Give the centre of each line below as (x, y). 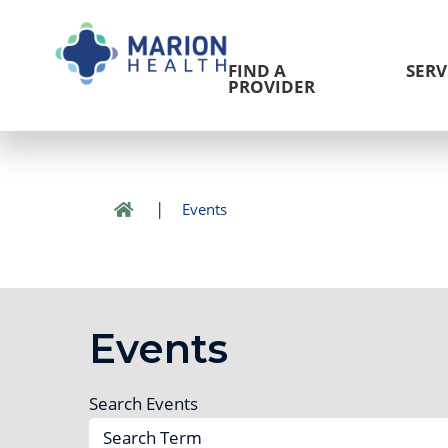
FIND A (256, 71)
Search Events (143, 403)
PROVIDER (271, 87)
